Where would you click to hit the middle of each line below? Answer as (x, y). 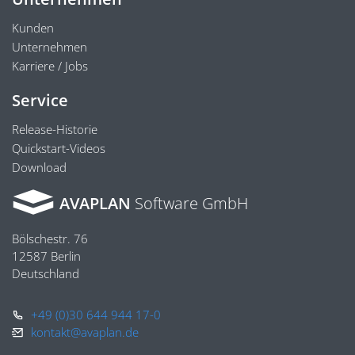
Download (39, 167)
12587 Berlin (46, 256)
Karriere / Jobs (50, 65)
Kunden (33, 27)
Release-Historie (55, 129)
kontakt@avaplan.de (85, 332)
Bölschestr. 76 (50, 238)
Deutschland (46, 273)
